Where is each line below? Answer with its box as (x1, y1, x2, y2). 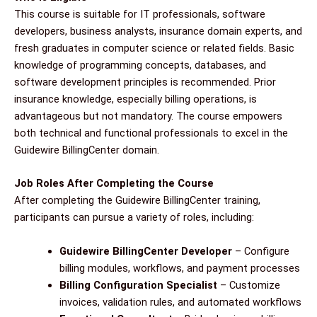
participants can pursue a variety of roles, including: (14, 211, 254, 224)
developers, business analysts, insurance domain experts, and (14, 25, 302, 38)
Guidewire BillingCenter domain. (14, 144, 159, 157)
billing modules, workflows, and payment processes (59, 261, 300, 275)
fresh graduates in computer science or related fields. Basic (14, 42, 294, 55)
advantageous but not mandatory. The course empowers (14, 110, 282, 123)
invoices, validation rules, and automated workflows (59, 295, 301, 309)
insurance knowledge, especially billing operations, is (14, 93, 257, 106)
